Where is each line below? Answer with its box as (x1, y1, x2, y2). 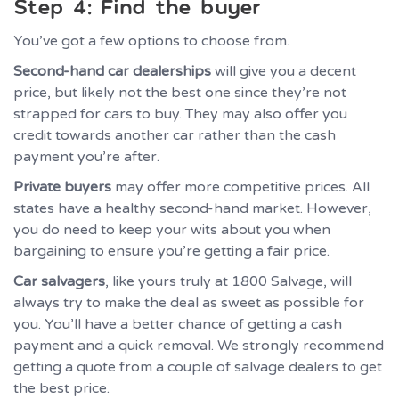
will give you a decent (211, 61, 356, 80)
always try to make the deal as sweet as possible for (13, 293, 364, 312)
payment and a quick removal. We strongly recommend (13, 336, 384, 354)
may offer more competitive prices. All (111, 177, 370, 196)
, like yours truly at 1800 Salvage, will (105, 272, 352, 290)
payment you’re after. (13, 147, 159, 166)
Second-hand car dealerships (13, 61, 211, 80)
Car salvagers (13, 272, 105, 290)
